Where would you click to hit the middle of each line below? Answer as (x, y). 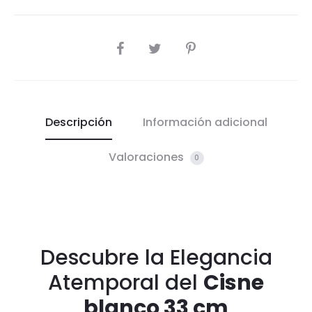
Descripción (78, 122)
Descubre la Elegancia (156, 258)
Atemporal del (126, 283)
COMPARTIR (137, 46)
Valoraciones (147, 157)
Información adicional (205, 122)
